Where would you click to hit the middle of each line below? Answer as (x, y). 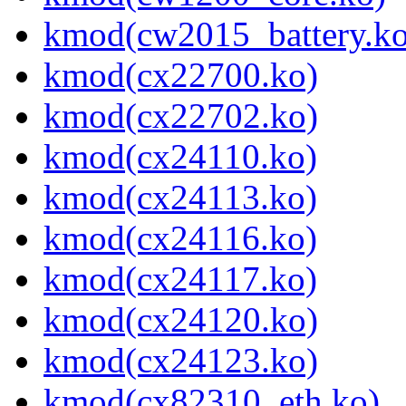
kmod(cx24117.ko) (180, 279)
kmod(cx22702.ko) (181, 116)
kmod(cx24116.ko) (180, 238)
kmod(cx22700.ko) (181, 75)
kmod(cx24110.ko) (180, 157)
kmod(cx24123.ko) (181, 361)
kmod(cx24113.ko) (180, 198)
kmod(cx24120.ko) (181, 320)
